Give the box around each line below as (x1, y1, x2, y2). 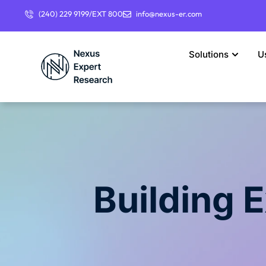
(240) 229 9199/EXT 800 (38, 9, 123, 18)
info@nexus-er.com (136, 9, 202, 18)
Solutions (189, 49, 229, 61)
